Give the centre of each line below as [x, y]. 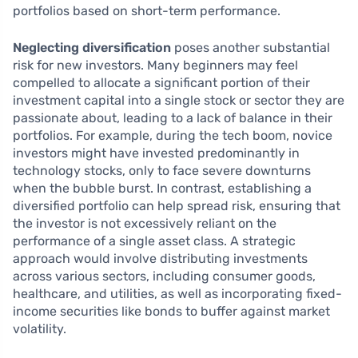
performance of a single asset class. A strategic [154, 241]
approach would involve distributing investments [160, 259]
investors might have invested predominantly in [156, 153]
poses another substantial [251, 48]
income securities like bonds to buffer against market [171, 312]
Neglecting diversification [92, 48]
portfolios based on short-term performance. [147, 11]
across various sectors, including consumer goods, [164, 276]
